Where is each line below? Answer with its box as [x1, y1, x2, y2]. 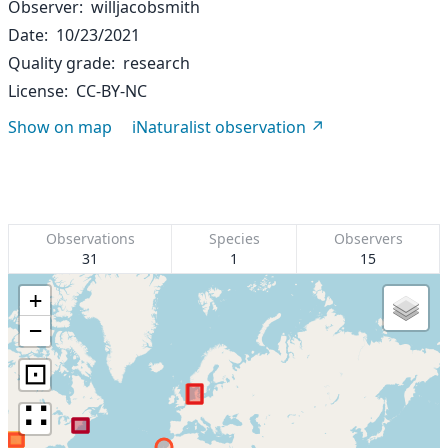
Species [208, 229, 260, 248]
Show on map [8, 116, 112, 138]
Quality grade [8, 52, 111, 74]
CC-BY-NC [76, 80, 147, 102]
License [8, 80, 64, 102]
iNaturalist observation [132, 116, 306, 138]
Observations [45, 229, 135, 248]
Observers [333, 229, 403, 248]
